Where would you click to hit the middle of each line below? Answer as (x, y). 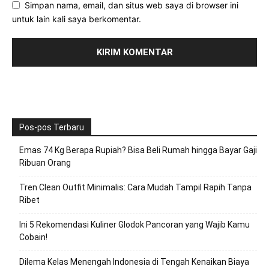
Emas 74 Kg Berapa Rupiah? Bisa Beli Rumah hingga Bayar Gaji (138, 150)
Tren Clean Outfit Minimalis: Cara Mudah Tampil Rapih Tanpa (135, 188)
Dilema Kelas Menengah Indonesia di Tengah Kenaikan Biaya (134, 262)
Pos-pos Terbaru (52, 128)
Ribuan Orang (45, 163)
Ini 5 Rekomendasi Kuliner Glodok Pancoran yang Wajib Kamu (134, 225)
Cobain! (33, 237)
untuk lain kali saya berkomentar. (77, 19)
